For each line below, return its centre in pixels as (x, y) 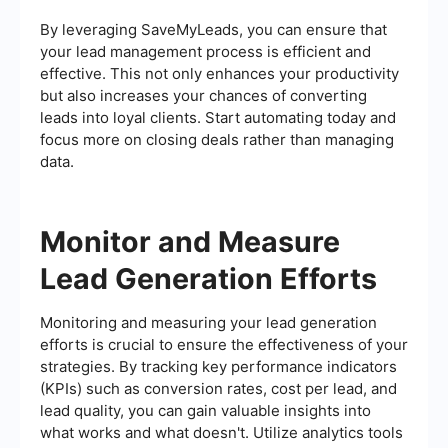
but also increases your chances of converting (203, 96)
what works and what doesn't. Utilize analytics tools (221, 433)
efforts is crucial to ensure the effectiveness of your (224, 345)
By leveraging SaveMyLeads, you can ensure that (213, 30)
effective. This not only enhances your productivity (219, 74)
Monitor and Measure (190, 242)
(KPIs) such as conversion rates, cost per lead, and (218, 389)
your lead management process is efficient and (205, 52)
